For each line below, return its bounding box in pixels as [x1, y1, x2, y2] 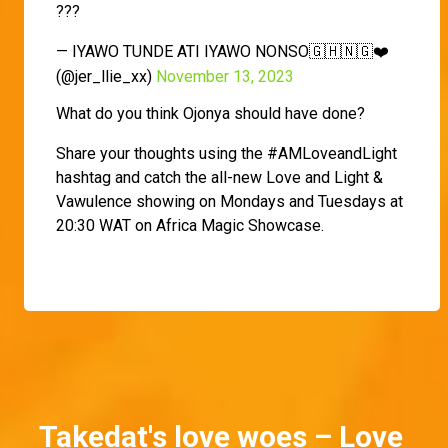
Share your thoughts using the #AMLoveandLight [56, 143, 397, 163]
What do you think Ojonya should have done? [56, 103, 365, 123]
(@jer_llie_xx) [56, 66, 156, 86]
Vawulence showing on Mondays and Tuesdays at [56, 191, 403, 211]
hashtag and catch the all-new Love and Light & [56, 167, 383, 187]
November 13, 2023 [156, 66, 294, 86]
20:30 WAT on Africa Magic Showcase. [56, 215, 328, 235]
